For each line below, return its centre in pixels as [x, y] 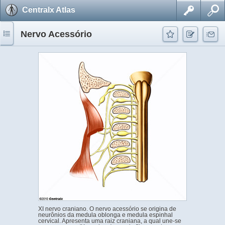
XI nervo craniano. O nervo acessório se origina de [107, 209]
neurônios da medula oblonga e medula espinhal [105, 215]
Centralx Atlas [49, 10]
